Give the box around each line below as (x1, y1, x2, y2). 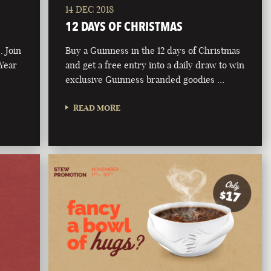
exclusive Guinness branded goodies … (65, 73, 225, 85)
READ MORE (73, 102, 121, 113)
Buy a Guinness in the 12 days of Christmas (65, 44, 241, 56)
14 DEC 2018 (65, 3, 114, 15)
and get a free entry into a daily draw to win (65, 59, 245, 71)
